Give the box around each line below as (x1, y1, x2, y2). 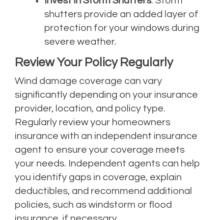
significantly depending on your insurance (15, 89, 198, 100)
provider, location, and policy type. (15, 103, 165, 113)
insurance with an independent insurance (15, 131, 197, 141)
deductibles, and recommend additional (15, 186, 192, 196)
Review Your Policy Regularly (15, 55, 173, 69)
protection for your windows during (44, 23, 199, 33)
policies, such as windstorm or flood (15, 199, 172, 210)
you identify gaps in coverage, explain (15, 172, 182, 182)
